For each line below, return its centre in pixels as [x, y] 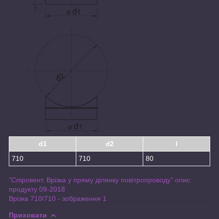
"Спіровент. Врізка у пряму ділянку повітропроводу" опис [99, 180]
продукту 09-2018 [37, 189]
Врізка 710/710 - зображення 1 [58, 198]
